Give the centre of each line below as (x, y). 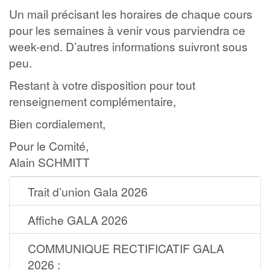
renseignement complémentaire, (93, 101)
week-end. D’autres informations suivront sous (128, 46)
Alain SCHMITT (49, 162)
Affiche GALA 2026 (78, 220)
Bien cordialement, (57, 123)
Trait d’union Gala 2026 (88, 191)
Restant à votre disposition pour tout (102, 85)
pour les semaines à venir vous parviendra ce (127, 30)
